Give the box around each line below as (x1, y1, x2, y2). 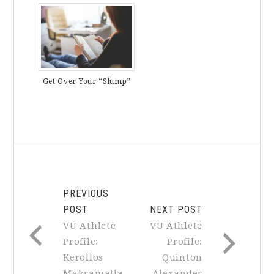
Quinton (162, 251, 202, 263)
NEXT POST (149, 203, 202, 215)
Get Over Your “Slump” (42, 76, 131, 86)
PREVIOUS (63, 187, 109, 199)
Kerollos (63, 251, 103, 263)
